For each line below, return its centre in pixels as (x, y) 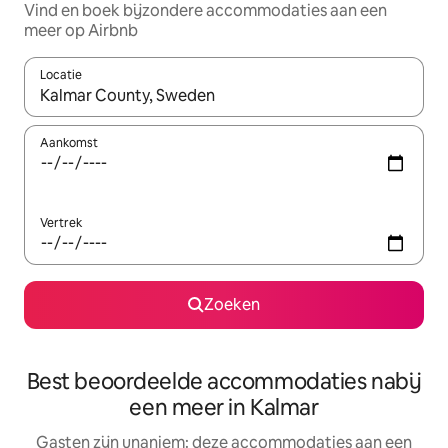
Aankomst (69, 143)
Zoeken (232, 305)
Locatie (61, 75)
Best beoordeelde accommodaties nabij (224, 382)
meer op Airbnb (81, 31)
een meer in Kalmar (224, 408)
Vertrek (61, 223)
